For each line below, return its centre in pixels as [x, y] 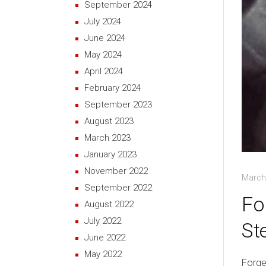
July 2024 [103, 21]
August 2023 [109, 121]
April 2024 [104, 71]
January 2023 [110, 154]
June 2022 [105, 237]
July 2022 [103, 221]
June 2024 [105, 38]
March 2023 [107, 138]
